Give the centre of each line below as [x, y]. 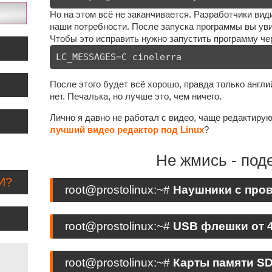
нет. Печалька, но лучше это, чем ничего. [136, 96]
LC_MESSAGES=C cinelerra [119, 57]
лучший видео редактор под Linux [127, 130]
